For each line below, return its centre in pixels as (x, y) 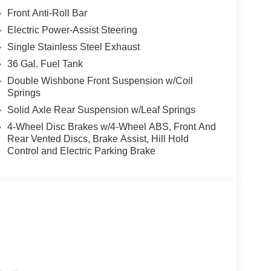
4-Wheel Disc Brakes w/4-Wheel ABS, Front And (111, 126)
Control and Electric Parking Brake (81, 151)
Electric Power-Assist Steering (72, 30)
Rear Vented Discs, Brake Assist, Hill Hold (98, 139)
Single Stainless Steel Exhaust (73, 47)
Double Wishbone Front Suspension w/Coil (100, 80)
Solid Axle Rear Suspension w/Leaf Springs (101, 109)
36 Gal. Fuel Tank (45, 64)
